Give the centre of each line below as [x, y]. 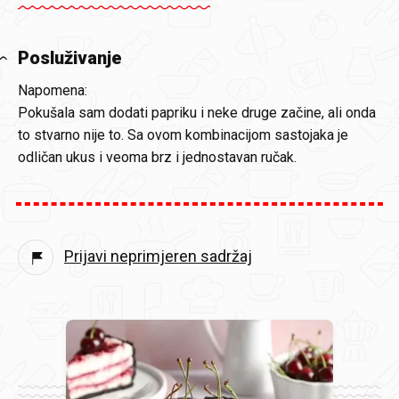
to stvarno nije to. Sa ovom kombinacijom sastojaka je [183, 135]
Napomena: [53, 90]
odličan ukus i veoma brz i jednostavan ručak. [157, 157]
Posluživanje [70, 58]
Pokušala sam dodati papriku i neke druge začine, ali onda [197, 113]
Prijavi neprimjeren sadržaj [158, 256]
